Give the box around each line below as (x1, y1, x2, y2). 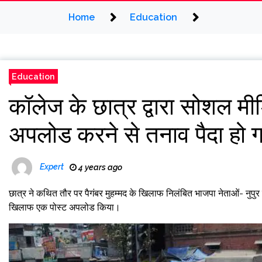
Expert (40, 162, 64, 172)
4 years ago (77, 163, 122, 172)
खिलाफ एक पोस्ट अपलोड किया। (9, 202, 120, 213)
